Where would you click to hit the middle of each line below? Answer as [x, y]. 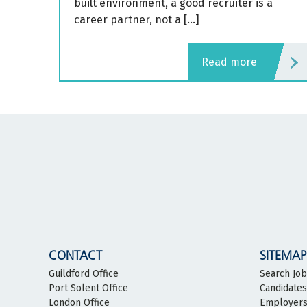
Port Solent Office [88, 288]
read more [233, 62]
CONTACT [75, 255]
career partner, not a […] [137, 19]
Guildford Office [84, 273]
